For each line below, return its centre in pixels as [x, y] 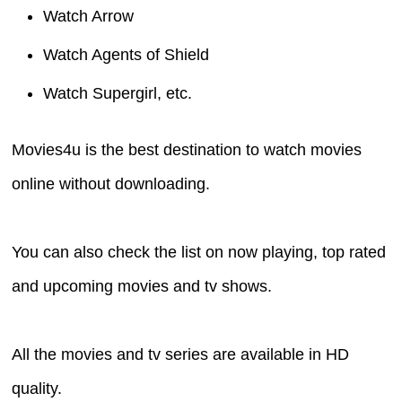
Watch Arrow [89, 17]
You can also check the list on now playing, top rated [199, 253]
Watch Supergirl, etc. [118, 94]
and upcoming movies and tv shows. [142, 287]
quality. [37, 389]
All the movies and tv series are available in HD [181, 355]
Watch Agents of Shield [127, 55]
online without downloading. [111, 184]
